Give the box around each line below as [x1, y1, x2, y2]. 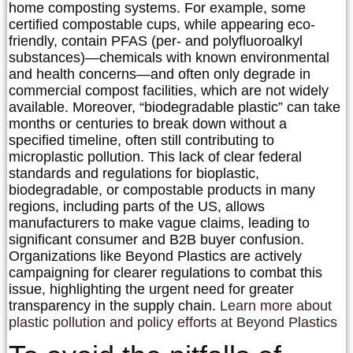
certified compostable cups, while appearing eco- [9, 16, 315, 32]
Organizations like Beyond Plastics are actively [9, 247, 302, 264]
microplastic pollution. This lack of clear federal [9, 148, 302, 165]
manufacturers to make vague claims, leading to [9, 214, 310, 231]
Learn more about [220, 297, 332, 314]
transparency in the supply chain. [9, 297, 220, 314]
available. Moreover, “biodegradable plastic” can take [9, 98, 340, 115]
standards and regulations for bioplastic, [9, 165, 259, 181]
